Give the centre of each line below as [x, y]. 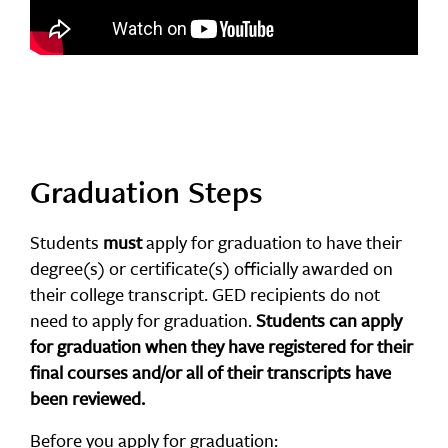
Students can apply [329, 320]
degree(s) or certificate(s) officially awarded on [211, 268]
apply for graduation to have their [272, 242]
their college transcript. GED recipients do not [205, 294]
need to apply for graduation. [143, 320]
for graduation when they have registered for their [221, 346]
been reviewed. [87, 398]
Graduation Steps [146, 192]
